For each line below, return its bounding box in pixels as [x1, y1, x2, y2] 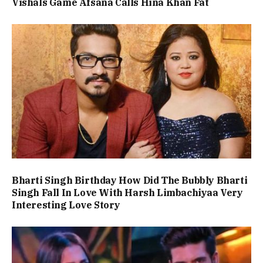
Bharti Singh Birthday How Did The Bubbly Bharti [12, 174, 248, 186]
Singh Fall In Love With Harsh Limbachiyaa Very [12, 187, 243, 198]
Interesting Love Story [12, 199, 120, 211]
